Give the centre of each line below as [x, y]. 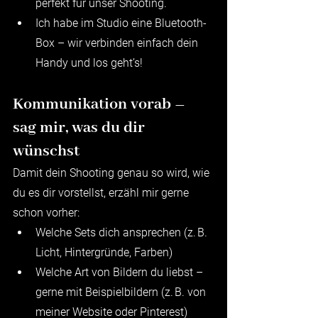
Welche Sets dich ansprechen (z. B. [123, 232]
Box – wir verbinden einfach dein [118, 43]
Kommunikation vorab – [101, 104]
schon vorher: [46, 212]
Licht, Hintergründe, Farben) [104, 252]
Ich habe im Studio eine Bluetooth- [121, 23]
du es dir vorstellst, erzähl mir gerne [102, 192]
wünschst [46, 151]
